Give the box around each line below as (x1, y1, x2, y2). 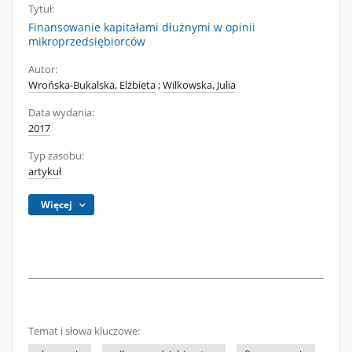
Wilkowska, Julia (163, 79, 236, 92)
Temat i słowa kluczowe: (28, 324, 140, 338)
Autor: (28, 63, 57, 76)
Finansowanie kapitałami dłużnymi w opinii (28, 20, 255, 35)
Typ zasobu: (28, 149, 84, 163)
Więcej (41, 198, 73, 211)
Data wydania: (28, 106, 94, 119)
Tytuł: (28, 2, 54, 16)
